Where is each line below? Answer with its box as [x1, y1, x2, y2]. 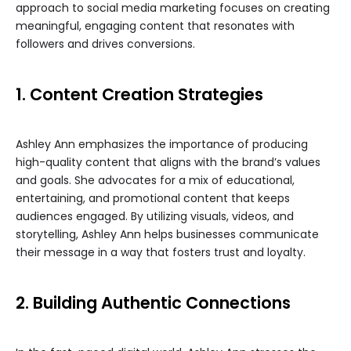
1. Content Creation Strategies [16, 83, 263, 107]
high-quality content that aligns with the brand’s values [16, 154, 320, 171]
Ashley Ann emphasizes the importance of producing [16, 136, 308, 153]
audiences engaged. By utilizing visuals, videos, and [16, 208, 294, 225]
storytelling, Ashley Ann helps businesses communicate [16, 226, 319, 243]
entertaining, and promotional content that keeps [16, 190, 290, 207]
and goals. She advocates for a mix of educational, [16, 172, 295, 189]
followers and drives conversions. [16, 36, 195, 52]
